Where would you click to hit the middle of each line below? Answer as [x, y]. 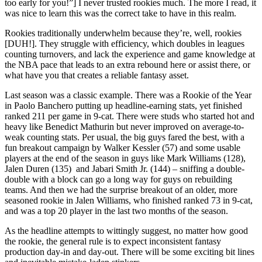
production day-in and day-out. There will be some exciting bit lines [130, 252]
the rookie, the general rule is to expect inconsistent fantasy [113, 242]
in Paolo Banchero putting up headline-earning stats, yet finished [123, 106]
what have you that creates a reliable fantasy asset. [98, 75]
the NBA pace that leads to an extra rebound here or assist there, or [127, 65]
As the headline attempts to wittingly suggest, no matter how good [126, 231]
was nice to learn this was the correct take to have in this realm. [122, 13]
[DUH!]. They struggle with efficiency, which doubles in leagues [125, 44]
